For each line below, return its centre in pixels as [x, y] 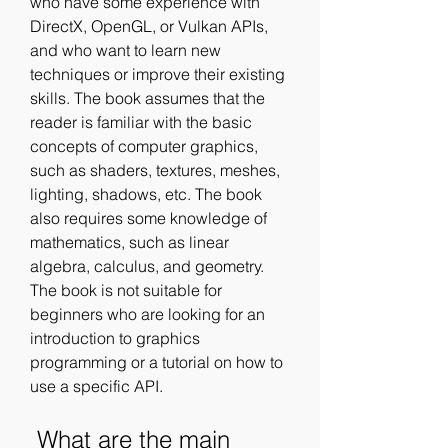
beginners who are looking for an [147, 314]
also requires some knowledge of [148, 218]
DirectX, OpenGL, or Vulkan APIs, [149, 26]
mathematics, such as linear [129, 242]
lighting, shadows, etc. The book [146, 194]
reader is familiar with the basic [141, 122]
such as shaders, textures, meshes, [155, 170]
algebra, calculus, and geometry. [147, 266]
